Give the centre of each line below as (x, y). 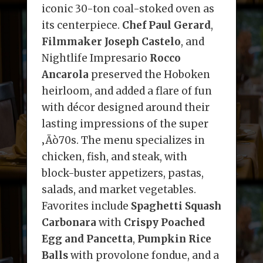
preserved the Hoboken (149, 75)
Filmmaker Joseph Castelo (111, 42)
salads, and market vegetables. (119, 190)
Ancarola (65, 75)
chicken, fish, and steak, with (114, 157)
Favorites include (86, 206)
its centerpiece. (82, 26)
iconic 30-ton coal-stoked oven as (128, 9)
